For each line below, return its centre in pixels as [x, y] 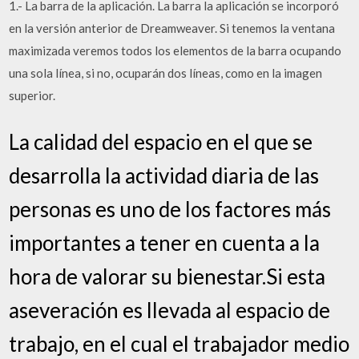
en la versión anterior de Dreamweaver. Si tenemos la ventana [172, 28]
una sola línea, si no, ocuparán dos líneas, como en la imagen [166, 73]
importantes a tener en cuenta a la [165, 242]
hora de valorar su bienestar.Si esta [167, 276]
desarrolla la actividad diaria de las [164, 175]
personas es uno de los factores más [170, 209]
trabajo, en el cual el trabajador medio [179, 343]
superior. [32, 95]
